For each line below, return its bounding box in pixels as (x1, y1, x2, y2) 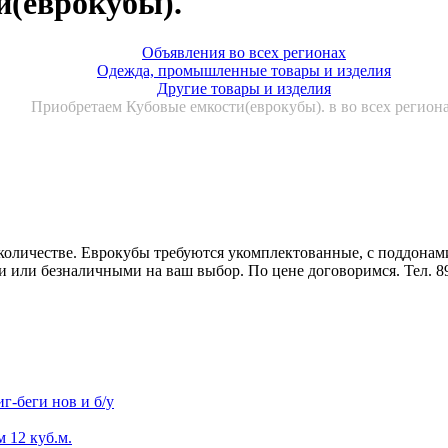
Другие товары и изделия (157, 79, 331, 97)
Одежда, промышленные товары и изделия (97, 61, 391, 79)
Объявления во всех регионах (142, 43, 346, 61)
